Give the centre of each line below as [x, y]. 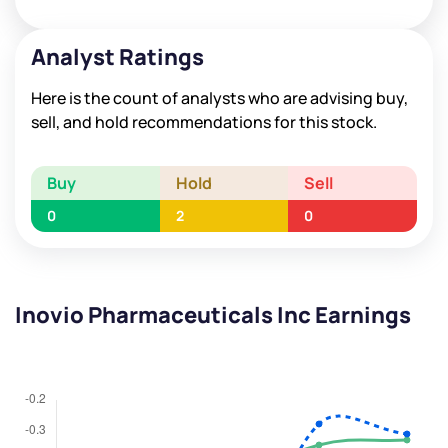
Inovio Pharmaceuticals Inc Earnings [213, 315]
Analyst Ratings [117, 57]
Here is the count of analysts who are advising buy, [219, 98]
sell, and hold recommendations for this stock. [204, 122]
